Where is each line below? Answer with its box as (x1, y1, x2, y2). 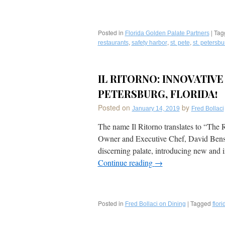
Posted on (97, 102, 130, 113)
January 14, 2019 (132, 105, 180, 112)
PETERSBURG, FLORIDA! (97, 87, 218, 100)
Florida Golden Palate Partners (125, 30, 209, 37)
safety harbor (131, 39, 167, 46)
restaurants (97, 39, 129, 46)
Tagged (190, 199, 211, 207)
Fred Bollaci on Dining (125, 200, 186, 207)
